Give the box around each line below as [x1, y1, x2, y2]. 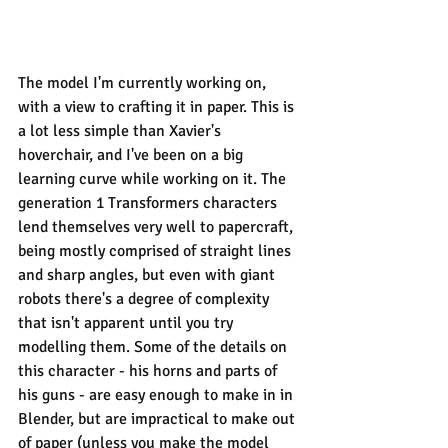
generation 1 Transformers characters [18, 192, 281, 213]
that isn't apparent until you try [18, 312, 237, 333]
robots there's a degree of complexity [18, 288, 273, 309]
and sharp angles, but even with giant [18, 264, 279, 285]
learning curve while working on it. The [18, 168, 290, 189]
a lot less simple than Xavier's [18, 120, 225, 141]
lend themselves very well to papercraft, [18, 216, 297, 237]
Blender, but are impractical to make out [18, 408, 299, 429]
